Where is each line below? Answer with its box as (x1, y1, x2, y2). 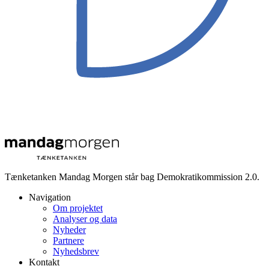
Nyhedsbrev (53, 246, 99, 256)
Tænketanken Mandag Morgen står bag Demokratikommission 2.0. (5, 171, 259, 182)
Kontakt (29, 256, 59, 267)
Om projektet (53, 202, 103, 213)
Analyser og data (53, 213, 117, 224)
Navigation (29, 192, 71, 202)
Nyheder (53, 224, 86, 235)
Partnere (53, 235, 84, 246)
